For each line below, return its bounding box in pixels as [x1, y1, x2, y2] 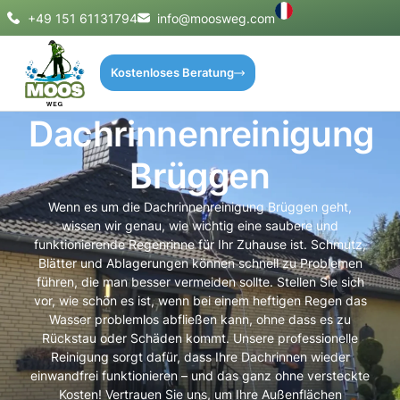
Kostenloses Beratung [110, 66, 234, 80]
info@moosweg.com [157, 10, 275, 26]
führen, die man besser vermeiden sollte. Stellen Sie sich [36, 273, 364, 289]
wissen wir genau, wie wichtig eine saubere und [62, 217, 338, 233]
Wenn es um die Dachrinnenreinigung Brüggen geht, [48, 198, 352, 214]
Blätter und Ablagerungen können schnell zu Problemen [37, 254, 362, 271]
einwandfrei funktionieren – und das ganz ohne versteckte [30, 367, 370, 383]
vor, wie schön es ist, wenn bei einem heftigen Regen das [33, 292, 367, 308]
